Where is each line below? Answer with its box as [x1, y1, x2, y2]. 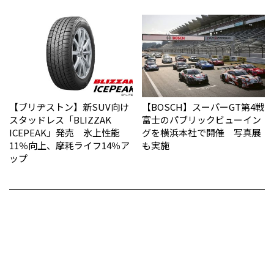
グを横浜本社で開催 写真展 [141, 125, 261, 139]
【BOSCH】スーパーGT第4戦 [141, 100, 264, 113]
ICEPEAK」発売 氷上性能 [9, 125, 120, 139]
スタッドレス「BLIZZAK [9, 113, 111, 126]
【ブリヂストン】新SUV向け [9, 100, 129, 113]
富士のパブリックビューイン [141, 113, 261, 126]
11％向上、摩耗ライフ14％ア [9, 138, 130, 152]
